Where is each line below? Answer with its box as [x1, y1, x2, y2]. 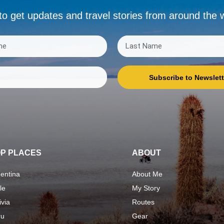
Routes [132, 198, 154, 206]
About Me [132, 170, 162, 178]
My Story [132, 184, 160, 192]
